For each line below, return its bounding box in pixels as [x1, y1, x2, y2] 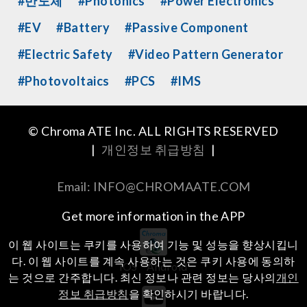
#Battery [56, 20, 110, 36]
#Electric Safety [18, 47, 113, 62]
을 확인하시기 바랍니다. [128, 287, 249, 300]
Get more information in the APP [62, 208, 245, 224]
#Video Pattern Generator [127, 47, 284, 62]
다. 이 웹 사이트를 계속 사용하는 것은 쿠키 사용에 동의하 [12, 254, 295, 267]
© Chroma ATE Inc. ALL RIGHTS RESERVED [28, 123, 279, 139]
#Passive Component [125, 20, 249, 36]
